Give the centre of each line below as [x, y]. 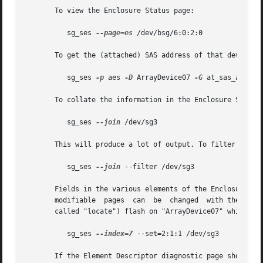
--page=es [114, 33]
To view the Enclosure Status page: [110, 11]
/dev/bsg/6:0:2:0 [168, 33]
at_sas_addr [230, 78]
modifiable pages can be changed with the [135, 200]
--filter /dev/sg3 [158, 167]
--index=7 [114, 234]
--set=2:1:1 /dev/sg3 [176, 234]
